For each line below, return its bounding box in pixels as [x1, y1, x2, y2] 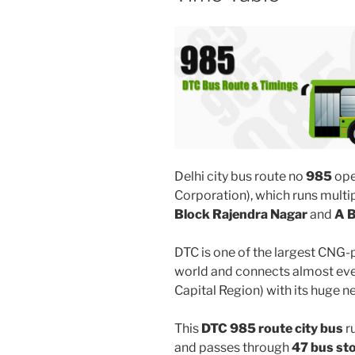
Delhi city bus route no [174, 168, 306, 184]
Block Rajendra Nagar [174, 206, 307, 222]
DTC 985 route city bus [201, 320, 343, 336]
